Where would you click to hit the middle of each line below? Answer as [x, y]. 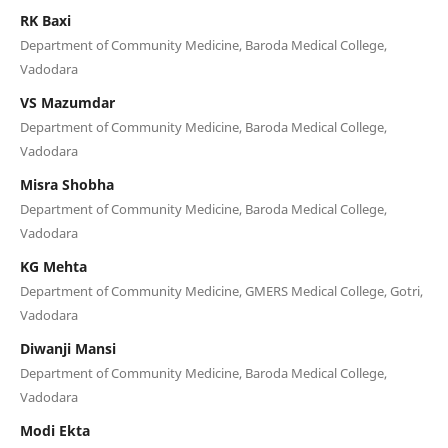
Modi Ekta [54, 430]
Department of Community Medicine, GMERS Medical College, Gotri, [221, 290]
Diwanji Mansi [67, 348]
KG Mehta [53, 266]
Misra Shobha [66, 184]
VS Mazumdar [67, 102]
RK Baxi [45, 20]
